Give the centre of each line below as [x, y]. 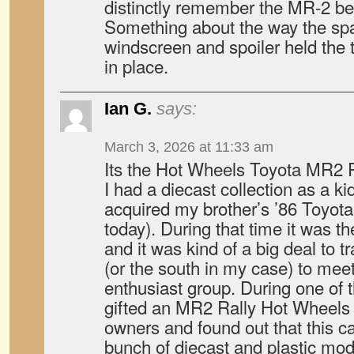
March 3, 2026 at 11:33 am [189, 147]
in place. [136, 66]
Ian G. [128, 109]
